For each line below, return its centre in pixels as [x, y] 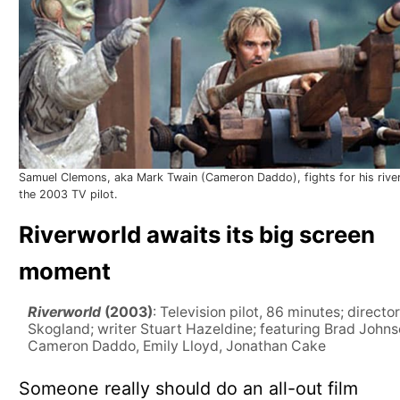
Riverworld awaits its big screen [196, 235]
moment [64, 271]
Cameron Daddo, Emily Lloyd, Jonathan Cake [176, 346]
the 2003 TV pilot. [67, 195]
